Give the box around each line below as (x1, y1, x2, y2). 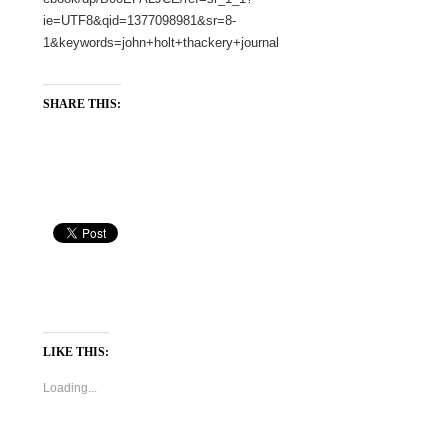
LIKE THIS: (42, 344, 109, 359)
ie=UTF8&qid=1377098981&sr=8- (42, 13, 236, 29)
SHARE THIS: (42, 97, 121, 112)
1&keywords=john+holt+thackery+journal (42, 35, 279, 51)
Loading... (42, 380, 97, 395)
